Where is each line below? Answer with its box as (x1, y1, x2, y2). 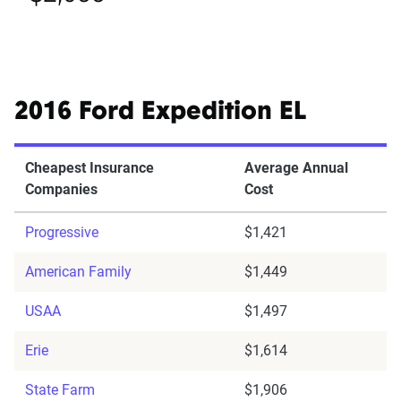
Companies (25, 181, 98, 199)
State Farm (25, 381, 95, 399)
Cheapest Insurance (25, 159, 154, 177)
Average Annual (244, 159, 348, 177)
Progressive (25, 224, 98, 242)
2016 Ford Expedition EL (14, 100, 306, 126)
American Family (25, 263, 132, 281)
